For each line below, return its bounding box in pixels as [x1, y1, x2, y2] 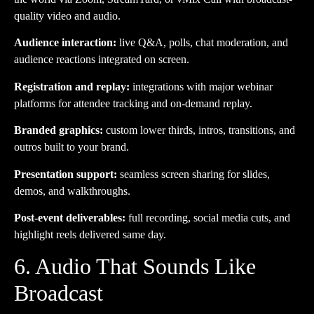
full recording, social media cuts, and [125, 212, 290, 224]
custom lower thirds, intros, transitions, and [103, 124, 295, 137]
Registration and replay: [14, 80, 130, 93]
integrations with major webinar [130, 80, 273, 93]
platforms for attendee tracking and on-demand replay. [14, 97, 252, 109]
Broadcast [14, 280, 103, 306]
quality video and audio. [14, 10, 121, 22]
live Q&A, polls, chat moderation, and [116, 36, 288, 49]
